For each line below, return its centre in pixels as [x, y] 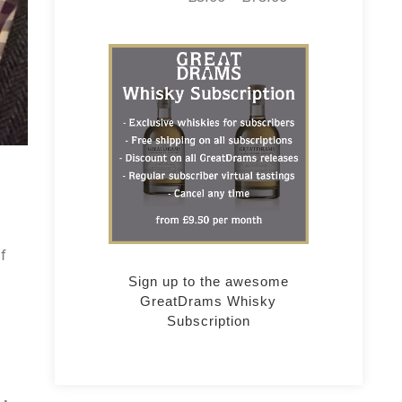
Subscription [208, 321]
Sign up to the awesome [208, 282]
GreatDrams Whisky [209, 301]
